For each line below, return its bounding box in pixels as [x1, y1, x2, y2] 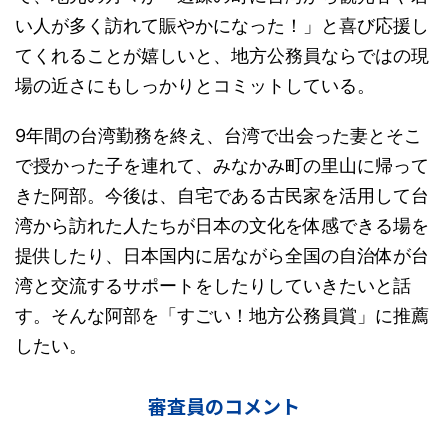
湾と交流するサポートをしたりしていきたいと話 [15, 275, 411, 296]
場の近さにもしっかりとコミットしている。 [15, 75, 375, 96]
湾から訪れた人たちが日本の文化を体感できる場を [15, 215, 429, 236]
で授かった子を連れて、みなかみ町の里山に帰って [15, 155, 429, 176]
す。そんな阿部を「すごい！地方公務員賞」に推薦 [15, 305, 429, 326]
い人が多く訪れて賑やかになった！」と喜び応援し [15, 15, 429, 36]
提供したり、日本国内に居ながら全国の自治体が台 [15, 245, 429, 266]
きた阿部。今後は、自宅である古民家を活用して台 [15, 185, 429, 206]
